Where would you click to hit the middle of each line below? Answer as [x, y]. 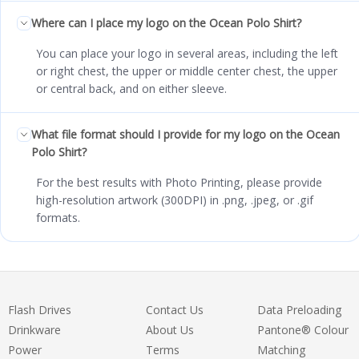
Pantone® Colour [303, 330]
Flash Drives [40, 310]
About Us [169, 330]
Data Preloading [299, 310]
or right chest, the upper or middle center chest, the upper [187, 71]
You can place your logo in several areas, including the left [187, 54]
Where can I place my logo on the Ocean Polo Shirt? [166, 23]
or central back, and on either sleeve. [131, 89]
